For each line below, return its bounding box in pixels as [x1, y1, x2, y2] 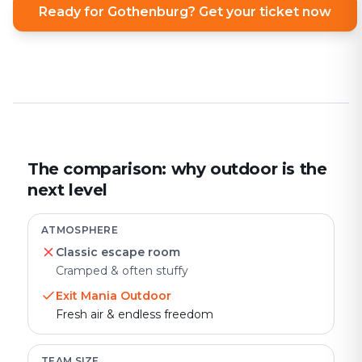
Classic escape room [56, 245, 180, 259]
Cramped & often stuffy [56, 263, 188, 278]
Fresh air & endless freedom [56, 307, 213, 322]
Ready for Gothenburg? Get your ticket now [39, 4, 331, 19]
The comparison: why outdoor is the [27, 159, 327, 179]
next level [27, 180, 107, 200]
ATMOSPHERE [41, 224, 118, 236]
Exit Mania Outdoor [56, 288, 171, 303]
